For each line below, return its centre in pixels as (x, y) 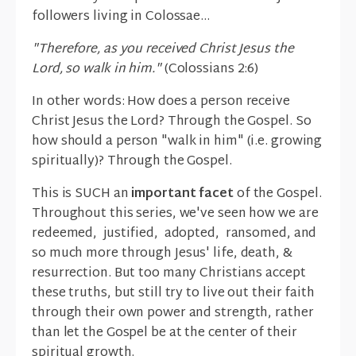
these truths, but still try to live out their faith (173, 294)
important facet (184, 195)
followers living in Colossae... (121, 17)
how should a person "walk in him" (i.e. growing (177, 142)
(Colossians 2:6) (211, 70)
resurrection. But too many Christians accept (169, 274)
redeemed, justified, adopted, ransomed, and (174, 234)
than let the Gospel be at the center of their (164, 334)
